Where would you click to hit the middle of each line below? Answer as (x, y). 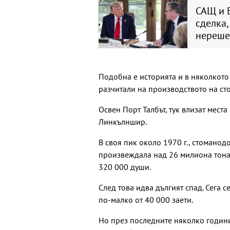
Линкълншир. (123, 122)
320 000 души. (125, 167)
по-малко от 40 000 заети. (146, 200)
